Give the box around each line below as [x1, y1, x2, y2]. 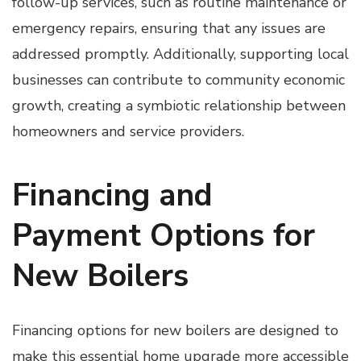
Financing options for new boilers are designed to [12, 320, 338, 340]
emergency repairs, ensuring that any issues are [12, 18, 326, 38]
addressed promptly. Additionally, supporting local [12, 44, 349, 64]
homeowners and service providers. [12, 121, 244, 141]
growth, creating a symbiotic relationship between [12, 95, 346, 115]
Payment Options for [12, 214, 315, 257]
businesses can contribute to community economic [12, 69, 345, 89]
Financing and [12, 173, 213, 217]
